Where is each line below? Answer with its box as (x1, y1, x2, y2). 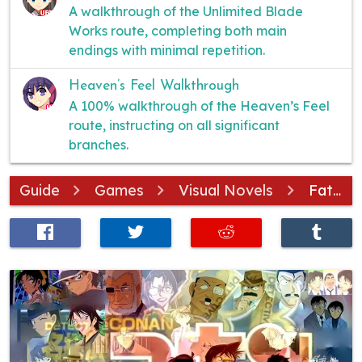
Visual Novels (179, 180, 274, 200)
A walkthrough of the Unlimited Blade (69, 2, 303, 19)
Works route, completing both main (69, 22, 287, 39)
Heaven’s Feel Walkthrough (69, 78, 239, 93)
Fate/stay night (308, 180, 333, 200)
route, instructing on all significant (69, 116, 280, 133)
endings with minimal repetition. (69, 41, 265, 58)
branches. (69, 136, 128, 153)
